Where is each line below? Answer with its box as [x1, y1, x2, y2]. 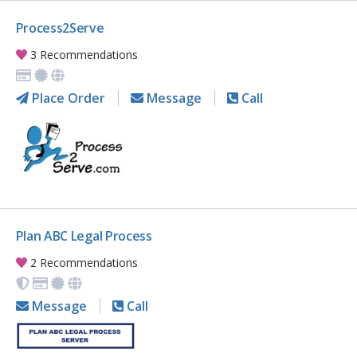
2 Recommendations [27, 255, 139, 271]
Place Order [28, 89, 105, 108]
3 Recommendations [27, 47, 139, 63]
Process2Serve [15, 19, 104, 37]
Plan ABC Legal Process [15, 227, 152, 245]
